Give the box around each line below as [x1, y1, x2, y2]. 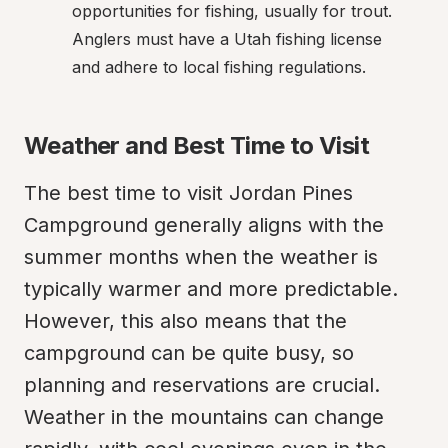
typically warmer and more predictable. [24, 277, 398, 301]
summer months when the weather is [24, 245, 378, 269]
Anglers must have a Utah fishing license [72, 29, 382, 49]
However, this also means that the [24, 309, 347, 333]
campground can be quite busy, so [24, 341, 354, 365]
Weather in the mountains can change [24, 405, 384, 429]
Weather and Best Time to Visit [24, 131, 369, 160]
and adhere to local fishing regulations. [72, 57, 366, 77]
